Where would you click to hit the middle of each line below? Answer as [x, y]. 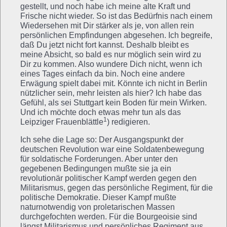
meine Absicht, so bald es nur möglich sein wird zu [111, 54]
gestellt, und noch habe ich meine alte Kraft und [105, 6]
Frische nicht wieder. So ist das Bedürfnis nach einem [116, 16]
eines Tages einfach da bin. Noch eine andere [103, 73]
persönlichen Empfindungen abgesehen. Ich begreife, [116, 35]
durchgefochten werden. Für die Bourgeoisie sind [109, 216]
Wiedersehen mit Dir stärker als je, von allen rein [107, 25]
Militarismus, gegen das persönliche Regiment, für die [117, 187]
